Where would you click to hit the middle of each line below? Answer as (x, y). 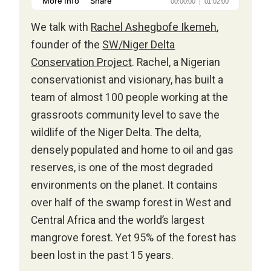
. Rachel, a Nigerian (176, 62)
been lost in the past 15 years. (103, 255)
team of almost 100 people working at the (130, 97)
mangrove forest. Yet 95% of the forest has (134, 238)
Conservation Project (82, 62)
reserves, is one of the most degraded (122, 168)
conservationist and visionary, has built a (127, 80)
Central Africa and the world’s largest (118, 220)
